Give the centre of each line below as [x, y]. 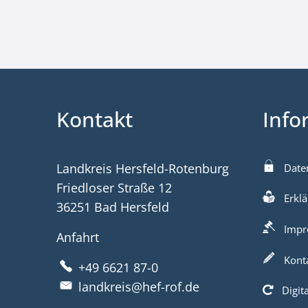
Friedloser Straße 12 [114, 188]
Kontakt [95, 119]
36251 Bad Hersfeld [113, 207]
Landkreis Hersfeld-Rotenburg [143, 168]
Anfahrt [78, 237]
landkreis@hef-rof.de [139, 287]
